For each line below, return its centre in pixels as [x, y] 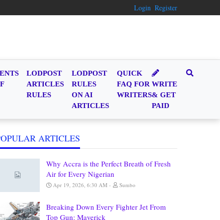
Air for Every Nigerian [80, 174]
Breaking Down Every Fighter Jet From [106, 206]
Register [166, 8]
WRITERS [134, 95]
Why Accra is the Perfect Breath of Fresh [109, 164]
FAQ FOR [133, 84]
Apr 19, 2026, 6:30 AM [80, 185]
